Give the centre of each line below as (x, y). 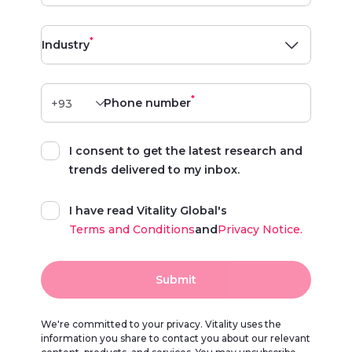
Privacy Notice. (260, 229)
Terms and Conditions (132, 229)
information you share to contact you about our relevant (176, 338)
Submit (176, 280)
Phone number (147, 103)
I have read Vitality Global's (148, 211)
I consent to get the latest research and (186, 151)
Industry (66, 45)
